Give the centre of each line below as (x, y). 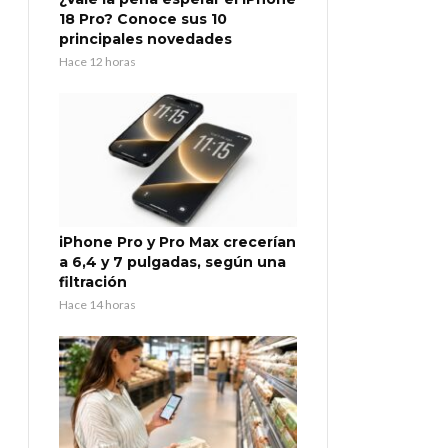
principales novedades (145, 39)
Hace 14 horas (97, 305)
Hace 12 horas (97, 62)
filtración (93, 282)
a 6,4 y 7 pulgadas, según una (172, 262)
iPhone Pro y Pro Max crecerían (177, 242)
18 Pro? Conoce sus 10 (143, 19)
